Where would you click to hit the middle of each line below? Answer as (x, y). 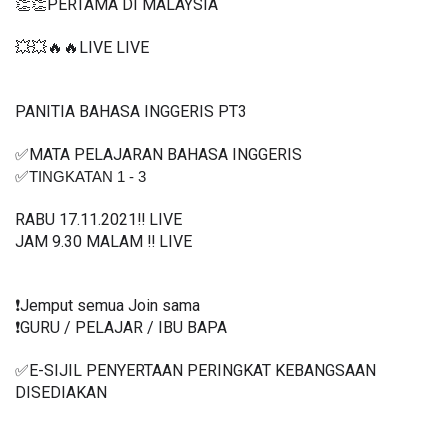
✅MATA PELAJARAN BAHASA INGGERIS (160, 155)
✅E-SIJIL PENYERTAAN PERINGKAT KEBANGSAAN (195, 371)
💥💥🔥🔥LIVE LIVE (84, 48)
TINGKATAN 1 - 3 (87, 177)
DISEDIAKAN (61, 393)
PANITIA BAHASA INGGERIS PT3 (131, 112)
